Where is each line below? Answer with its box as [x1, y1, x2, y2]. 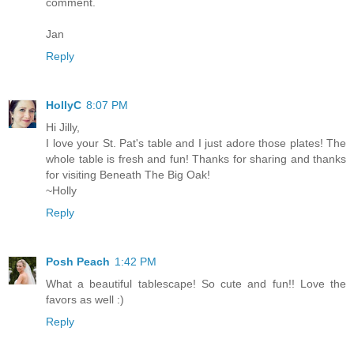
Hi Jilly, [46, 120, 80, 134]
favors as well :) [46, 292, 124, 306]
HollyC [46, 98, 81, 111]
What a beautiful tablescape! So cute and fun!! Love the [46, 277, 346, 290]
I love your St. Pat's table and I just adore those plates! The [46, 136, 346, 149]
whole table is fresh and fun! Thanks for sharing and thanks [46, 152, 346, 165]
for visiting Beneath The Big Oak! [46, 168, 210, 181]
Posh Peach [46, 254, 110, 268]
